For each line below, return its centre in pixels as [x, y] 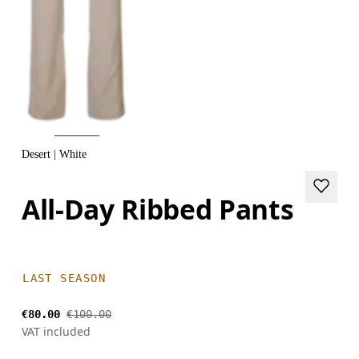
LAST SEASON [64, 278]
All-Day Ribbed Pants [158, 209]
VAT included [56, 331]
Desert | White [54, 154]
